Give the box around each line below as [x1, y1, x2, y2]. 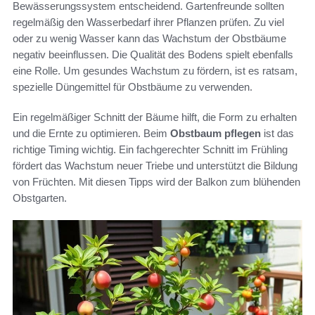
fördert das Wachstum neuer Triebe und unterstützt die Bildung [13, 159, 297, 172]
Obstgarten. [13, 191, 67, 204]
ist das [261, 127, 294, 139]
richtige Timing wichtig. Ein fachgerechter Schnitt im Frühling [13, 143, 288, 155]
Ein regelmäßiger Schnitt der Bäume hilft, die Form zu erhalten [13, 110, 297, 123]
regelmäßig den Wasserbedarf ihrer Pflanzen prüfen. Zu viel [13, 15, 284, 28]
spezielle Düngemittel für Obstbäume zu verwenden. [13, 80, 252, 93]
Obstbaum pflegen [170, 127, 261, 139]
